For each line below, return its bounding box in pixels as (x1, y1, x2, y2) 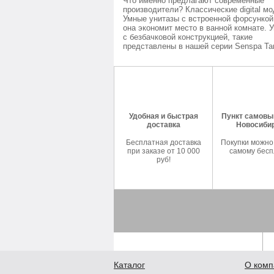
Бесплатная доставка (125, 138, 201, 147)
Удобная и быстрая (128, 112, 198, 120)
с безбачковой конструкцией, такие (123, 32, 253, 42)
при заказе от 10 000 (127, 147, 200, 155)
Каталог (114, 260, 145, 270)
